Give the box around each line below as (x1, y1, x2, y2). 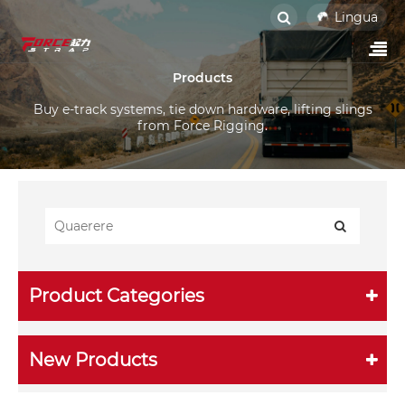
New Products (29, 349, 158, 372)
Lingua (334, 8, 378, 25)
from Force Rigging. (137, 117, 268, 134)
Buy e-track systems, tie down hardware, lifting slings (33, 100, 372, 118)
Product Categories (29, 285, 205, 307)
